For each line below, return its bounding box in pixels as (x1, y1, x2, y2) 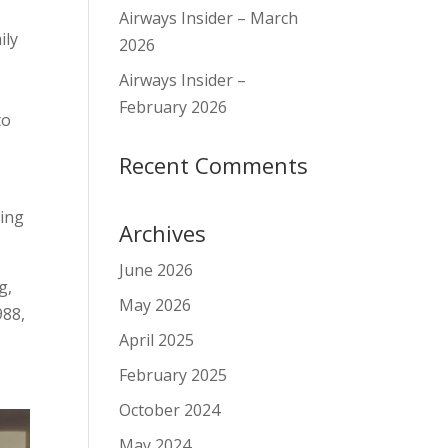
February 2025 (119, 364, 228, 386)
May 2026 (119, 294, 192, 316)
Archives (119, 218, 207, 248)
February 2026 (119, 96, 228, 118)
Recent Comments (119, 150, 309, 180)
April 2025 (119, 329, 195, 351)
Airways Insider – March (119, 7, 299, 29)
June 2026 (119, 259, 194, 281)
